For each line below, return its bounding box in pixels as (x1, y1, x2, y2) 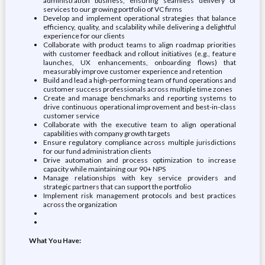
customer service (43, 111, 99, 120)
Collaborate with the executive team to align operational (43, 120, 237, 129)
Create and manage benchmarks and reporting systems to (43, 93, 237, 102)
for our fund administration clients (43, 147, 151, 156)
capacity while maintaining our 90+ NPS (43, 164, 166, 173)
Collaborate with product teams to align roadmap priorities (43, 40, 237, 49)
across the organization (43, 200, 117, 209)
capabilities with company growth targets (43, 129, 170, 138)
